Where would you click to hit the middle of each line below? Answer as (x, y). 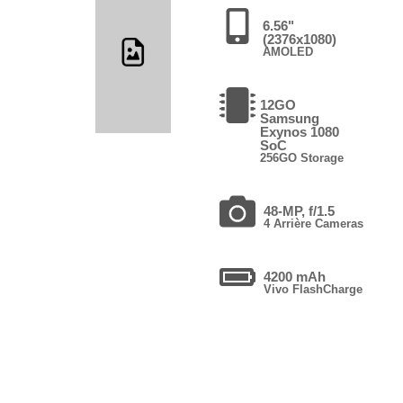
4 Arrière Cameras (313, 223)
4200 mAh (294, 276)
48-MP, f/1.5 (299, 210)
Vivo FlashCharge (313, 289)
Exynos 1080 (299, 131)
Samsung (289, 118)
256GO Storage (301, 157)
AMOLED (287, 51)
